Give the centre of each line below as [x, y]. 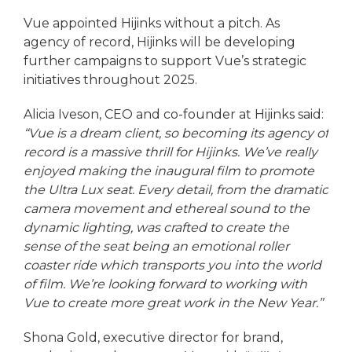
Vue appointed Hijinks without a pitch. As [152, 24]
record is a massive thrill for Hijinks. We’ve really [170, 152]
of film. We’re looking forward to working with [165, 284]
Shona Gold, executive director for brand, [153, 338]
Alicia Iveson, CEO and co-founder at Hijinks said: [174, 115]
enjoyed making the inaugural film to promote [169, 171]
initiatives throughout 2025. [110, 80]
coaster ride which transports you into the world [172, 266]
